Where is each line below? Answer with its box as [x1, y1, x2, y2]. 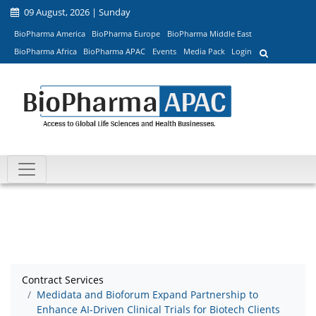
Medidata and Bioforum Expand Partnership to [37, 288, 258, 302]
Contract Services [22, 273, 104, 287]
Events [152, 46, 176, 57]
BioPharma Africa [13, 46, 77, 57]
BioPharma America [13, 28, 85, 39]
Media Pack [183, 46, 225, 57]
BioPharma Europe [92, 28, 161, 39]
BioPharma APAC [83, 46, 146, 57]
